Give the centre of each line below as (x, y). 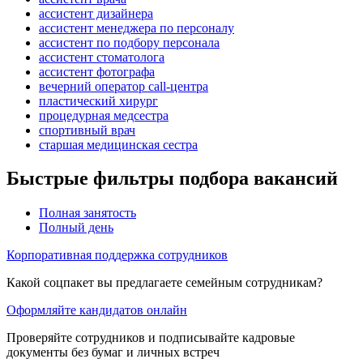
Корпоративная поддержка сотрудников (117, 255)
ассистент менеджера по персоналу (137, 28)
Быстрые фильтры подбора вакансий (172, 179)
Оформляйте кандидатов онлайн (97, 310)
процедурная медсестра (104, 115)
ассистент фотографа (97, 71)
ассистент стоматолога (102, 57)
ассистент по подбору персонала (129, 42)
